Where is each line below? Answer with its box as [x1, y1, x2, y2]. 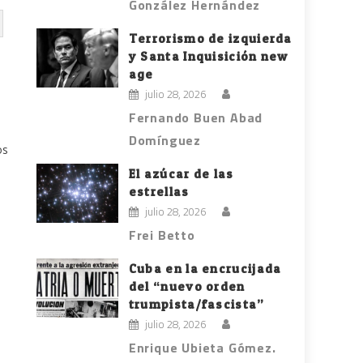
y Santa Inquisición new [128, 49, 288, 65]
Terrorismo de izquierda [128, 31, 293, 47]
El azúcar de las [128, 166, 234, 182]
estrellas [128, 184, 190, 200]
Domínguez [128, 130, 202, 151]
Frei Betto [128, 225, 195, 246]
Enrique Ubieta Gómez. [128, 338, 276, 358]
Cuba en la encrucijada [128, 261, 282, 277]
